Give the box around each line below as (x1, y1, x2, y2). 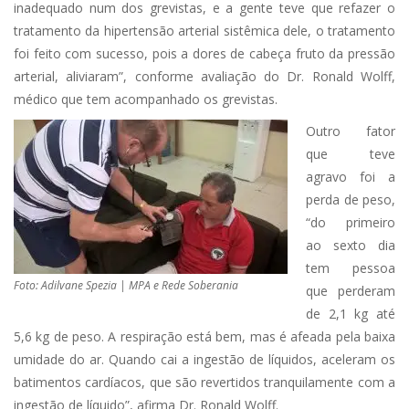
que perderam (306, 282, 395, 299)
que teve (306, 145, 395, 163)
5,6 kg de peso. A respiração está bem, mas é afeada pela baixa (14, 328, 395, 345)
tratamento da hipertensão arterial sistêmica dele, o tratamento (14, 22, 395, 39)
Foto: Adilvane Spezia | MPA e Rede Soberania (14, 278, 238, 293)
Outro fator (306, 122, 395, 140)
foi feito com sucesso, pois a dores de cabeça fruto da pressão (14, 45, 395, 62)
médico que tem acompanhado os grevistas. (14, 90, 278, 108)
